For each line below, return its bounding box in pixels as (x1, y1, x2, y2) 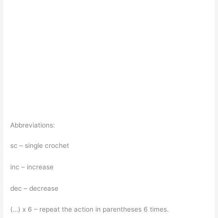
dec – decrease (10, 184, 61, 192)
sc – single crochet (10, 141, 72, 149)
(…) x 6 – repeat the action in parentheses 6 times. (10, 205, 171, 214)
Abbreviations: (10, 121, 57, 129)
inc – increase (10, 163, 56, 171)
